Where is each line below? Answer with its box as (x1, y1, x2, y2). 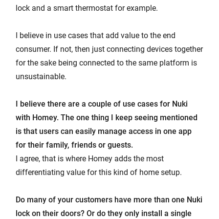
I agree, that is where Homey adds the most (16, 154, 164, 164)
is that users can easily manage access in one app (16, 127, 192, 136)
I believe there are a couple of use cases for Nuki (16, 99, 188, 109)
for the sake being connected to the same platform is (16, 58, 197, 68)
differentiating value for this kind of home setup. (16, 168, 182, 177)
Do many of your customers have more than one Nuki (16, 195, 202, 205)
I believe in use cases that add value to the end (16, 31, 175, 41)
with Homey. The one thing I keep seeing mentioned (16, 113, 197, 123)
